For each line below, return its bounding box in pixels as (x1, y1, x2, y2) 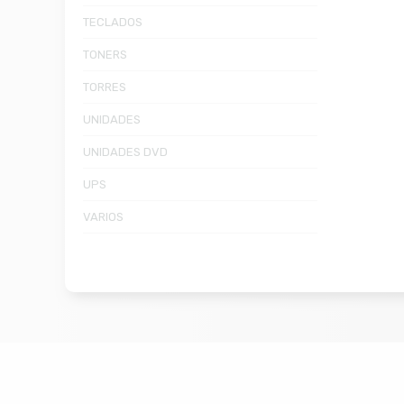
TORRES (83, 79, 126, 94)
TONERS (83, 47, 127, 61)
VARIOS (83, 209, 124, 224)
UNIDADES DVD (83, 144, 168, 159)
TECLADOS (83, 14, 142, 29)
